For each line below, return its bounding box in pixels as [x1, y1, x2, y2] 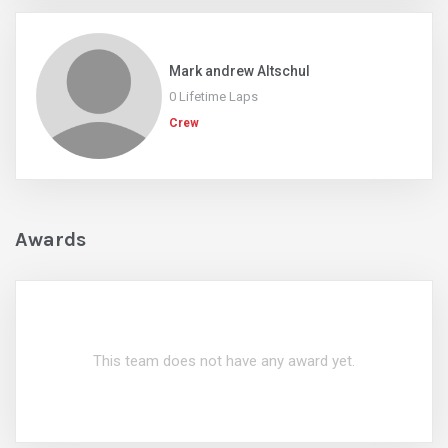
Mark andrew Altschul [169, 62, 310, 79]
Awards [15, 227, 86, 251]
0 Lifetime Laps [169, 88, 258, 104]
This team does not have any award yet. [93, 351, 355, 370]
